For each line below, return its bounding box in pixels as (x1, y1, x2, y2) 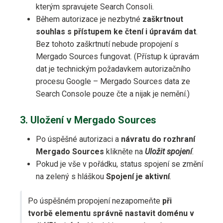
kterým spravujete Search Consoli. (36, 2, 154, 12)
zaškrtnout (142, 14, 183, 24)
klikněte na (104, 147, 145, 157)
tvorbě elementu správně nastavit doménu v (28, 209, 194, 219)
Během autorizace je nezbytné (36, 14, 142, 24)
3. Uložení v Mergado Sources (20, 114, 156, 126)
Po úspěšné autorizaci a (36, 134, 121, 144)
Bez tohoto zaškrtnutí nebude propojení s (36, 39, 179, 49)
